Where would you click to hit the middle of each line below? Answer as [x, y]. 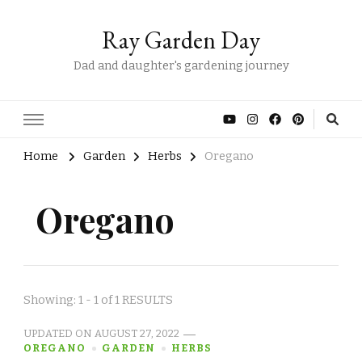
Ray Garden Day [181, 40]
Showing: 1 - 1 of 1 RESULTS [98, 300]
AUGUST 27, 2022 [137, 334]
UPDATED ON [59, 334]
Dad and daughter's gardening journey [181, 65]
